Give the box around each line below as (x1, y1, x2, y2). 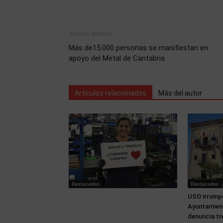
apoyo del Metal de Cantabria (69, 54, 165, 63)
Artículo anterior (69, 30, 112, 37)
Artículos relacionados (75, 89, 146, 97)
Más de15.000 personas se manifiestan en (69, 43, 208, 52)
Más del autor (158, 89, 202, 97)
